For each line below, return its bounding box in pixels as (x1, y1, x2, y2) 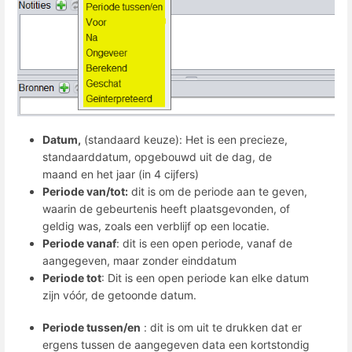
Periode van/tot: (42, 184, 128, 198)
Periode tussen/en (42, 321, 141, 335)
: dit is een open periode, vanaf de (116, 236, 292, 250)
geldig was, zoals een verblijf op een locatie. (42, 218, 269, 233)
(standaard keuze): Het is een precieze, (81, 132, 288, 146)
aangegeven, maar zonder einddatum (42, 253, 236, 267)
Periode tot (42, 270, 101, 284)
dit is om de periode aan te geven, (128, 184, 307, 198)
